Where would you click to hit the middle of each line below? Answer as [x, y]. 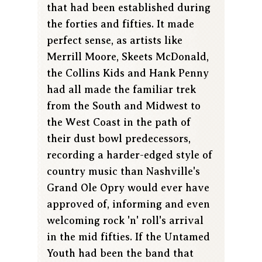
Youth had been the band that [120, 254]
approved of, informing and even [128, 204]
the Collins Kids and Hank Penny [128, 73]
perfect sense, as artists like [115, 41]
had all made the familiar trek [121, 90]
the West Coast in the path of [119, 123]
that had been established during [129, 8]
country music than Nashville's [123, 172]
